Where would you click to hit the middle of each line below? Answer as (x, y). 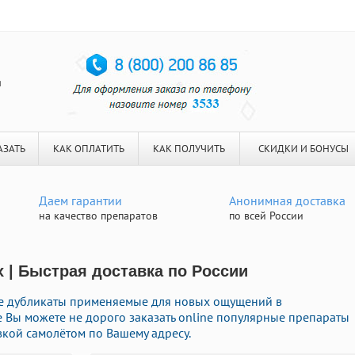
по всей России (266, 216)
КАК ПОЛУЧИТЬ (189, 149)
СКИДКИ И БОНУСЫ (303, 149)
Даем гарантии (80, 200)
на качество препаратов (98, 216)
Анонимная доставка (287, 200)
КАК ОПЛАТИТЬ (88, 149)
